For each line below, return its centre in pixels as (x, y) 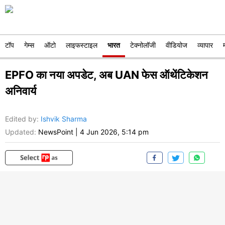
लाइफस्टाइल (82, 45)
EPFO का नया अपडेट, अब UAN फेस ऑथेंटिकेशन (106, 75)
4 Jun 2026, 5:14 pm (114, 132)
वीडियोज (177, 45)
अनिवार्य (21, 91)
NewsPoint (56, 132)
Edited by (21, 119)
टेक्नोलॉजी (143, 45)
